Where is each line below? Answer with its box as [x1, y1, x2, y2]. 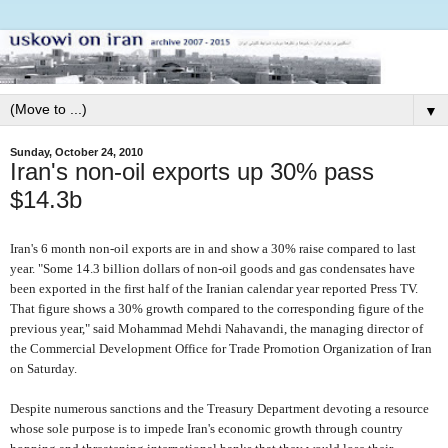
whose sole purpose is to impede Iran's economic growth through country [10, 420, 403, 436]
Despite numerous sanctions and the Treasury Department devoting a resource [10, 400, 429, 416]
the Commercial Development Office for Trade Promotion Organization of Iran [10, 340, 432, 356]
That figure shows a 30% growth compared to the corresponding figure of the [10, 300, 424, 316]
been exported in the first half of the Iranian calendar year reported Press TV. [10, 280, 418, 296]
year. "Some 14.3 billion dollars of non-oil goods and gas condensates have [10, 260, 415, 276]
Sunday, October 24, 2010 [10, 145, 143, 158]
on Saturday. [10, 360, 77, 376]
